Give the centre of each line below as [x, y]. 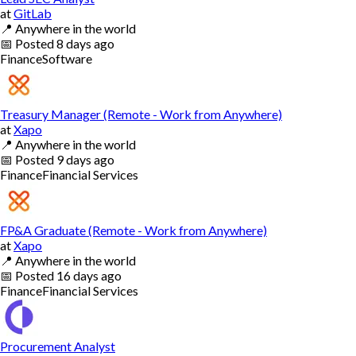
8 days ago [85, 43]
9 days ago [85, 159]
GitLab [33, 13]
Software [67, 58]
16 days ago [89, 275]
